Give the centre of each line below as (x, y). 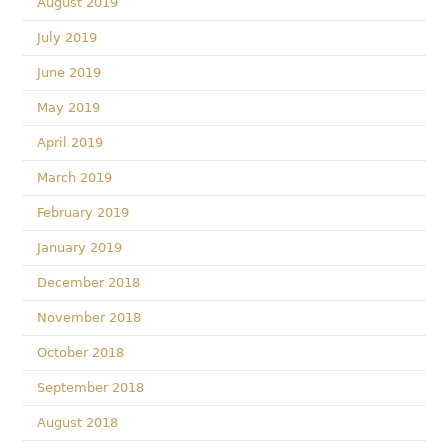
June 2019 (69, 72)
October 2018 (81, 352)
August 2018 (78, 422)
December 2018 (89, 282)
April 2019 (70, 142)
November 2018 (89, 317)
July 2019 (67, 37)
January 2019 (80, 247)
